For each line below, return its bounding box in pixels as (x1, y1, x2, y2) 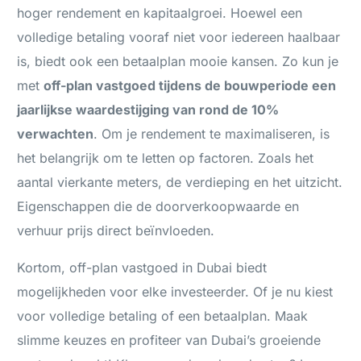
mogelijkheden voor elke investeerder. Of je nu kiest (17, 284, 334, 301)
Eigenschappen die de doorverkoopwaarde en (17, 198, 300, 215)
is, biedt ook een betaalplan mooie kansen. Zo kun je (17, 53, 339, 70)
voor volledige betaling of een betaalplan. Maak (17, 308, 309, 325)
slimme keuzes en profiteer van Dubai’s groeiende (17, 332, 322, 349)
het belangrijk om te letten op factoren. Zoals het (17, 150, 314, 167)
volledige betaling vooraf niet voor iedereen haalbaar (17, 29, 341, 46)
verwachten (17, 126, 94, 143)
